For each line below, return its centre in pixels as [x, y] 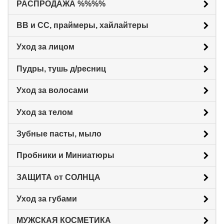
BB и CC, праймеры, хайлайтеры [82, 25]
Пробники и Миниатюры [65, 155]
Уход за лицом [45, 47]
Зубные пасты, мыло [59, 133]
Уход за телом [45, 112]
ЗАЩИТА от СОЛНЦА [58, 177]
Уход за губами [47, 199]
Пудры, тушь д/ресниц [61, 68]
